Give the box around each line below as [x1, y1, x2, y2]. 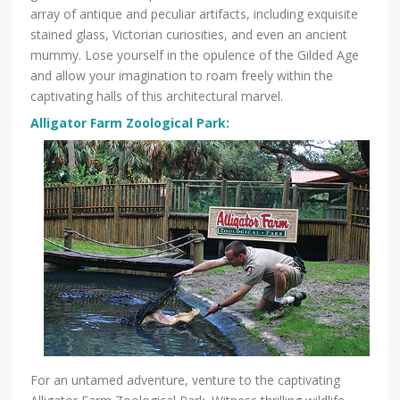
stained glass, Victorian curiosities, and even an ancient [30, 25, 348, 43]
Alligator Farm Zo [30, 113, 143, 131]
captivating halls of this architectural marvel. [30, 87, 284, 104]
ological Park [142, 113, 227, 131]
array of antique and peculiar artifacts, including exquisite [30, 4, 359, 22]
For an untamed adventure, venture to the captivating [30, 371, 341, 389]
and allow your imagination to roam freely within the [30, 66, 334, 84]
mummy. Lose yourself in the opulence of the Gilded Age [30, 46, 360, 63]
